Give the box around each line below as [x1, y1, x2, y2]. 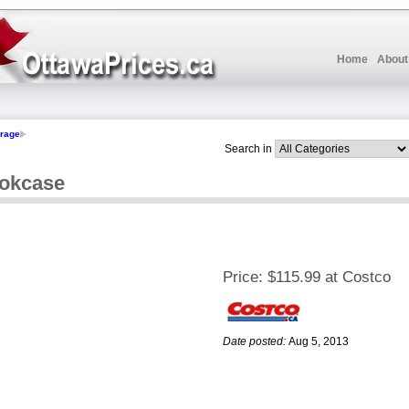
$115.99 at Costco [267, 268, 391, 287]
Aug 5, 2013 [288, 335, 349, 349]
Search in [225, 142, 272, 155]
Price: [223, 268, 263, 287]
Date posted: [223, 335, 286, 349]
